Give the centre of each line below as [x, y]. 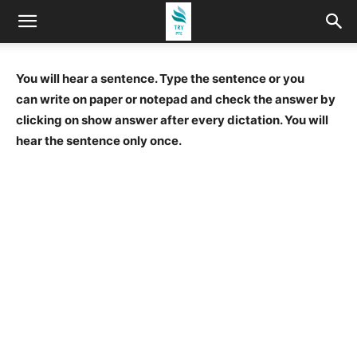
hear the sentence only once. [99, 141]
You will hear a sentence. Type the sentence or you [160, 78]
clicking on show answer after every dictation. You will [172, 120]
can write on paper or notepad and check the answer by [176, 99]
